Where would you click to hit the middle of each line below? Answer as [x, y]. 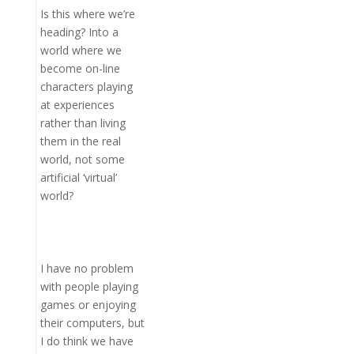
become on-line [80, 68]
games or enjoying [88, 305]
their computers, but [92, 323]
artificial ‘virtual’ [78, 177]
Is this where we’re [87, 14]
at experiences [77, 105]
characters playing [86, 87]
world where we [81, 50]
